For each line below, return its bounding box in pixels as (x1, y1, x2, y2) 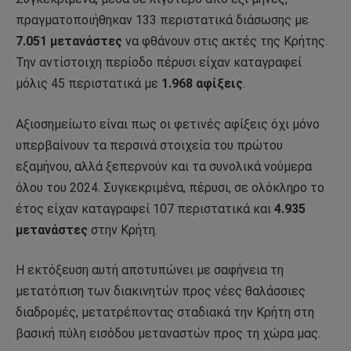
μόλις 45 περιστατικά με (16, 75, 161, 91)
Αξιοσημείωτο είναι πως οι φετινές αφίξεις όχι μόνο (16, 116, 320, 132)
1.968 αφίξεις (161, 75, 243, 91)
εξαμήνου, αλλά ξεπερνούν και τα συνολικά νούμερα (16, 158, 312, 174)
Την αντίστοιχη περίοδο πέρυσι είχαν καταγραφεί (16, 54, 302, 70)
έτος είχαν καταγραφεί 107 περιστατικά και (16, 201, 274, 216)
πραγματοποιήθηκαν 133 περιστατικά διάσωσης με (16, 12, 309, 27)
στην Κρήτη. (88, 222, 157, 237)
